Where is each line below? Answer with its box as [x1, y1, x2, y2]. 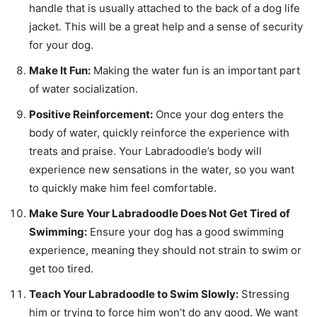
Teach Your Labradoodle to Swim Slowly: [29, 287, 238, 301]
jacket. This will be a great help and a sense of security [29, 19, 303, 33]
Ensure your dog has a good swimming [87, 224, 284, 238]
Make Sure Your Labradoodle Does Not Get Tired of [29, 206, 290, 220]
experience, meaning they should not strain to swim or [29, 243, 301, 257]
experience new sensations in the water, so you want [29, 162, 294, 176]
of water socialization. [29, 81, 138, 96]
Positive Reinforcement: [29, 107, 153, 121]
